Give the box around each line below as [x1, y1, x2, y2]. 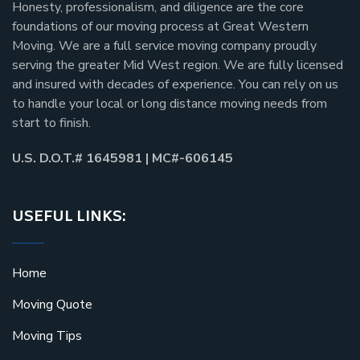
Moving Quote [12, 295, 92, 313]
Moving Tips [12, 326, 82, 345]
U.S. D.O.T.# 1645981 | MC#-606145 [12, 149, 233, 167]
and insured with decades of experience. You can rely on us [12, 75, 338, 93]
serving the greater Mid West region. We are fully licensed [12, 55, 343, 74]
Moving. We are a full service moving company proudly [12, 36, 317, 55]
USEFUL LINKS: [12, 204, 126, 231]
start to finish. [12, 113, 91, 132]
